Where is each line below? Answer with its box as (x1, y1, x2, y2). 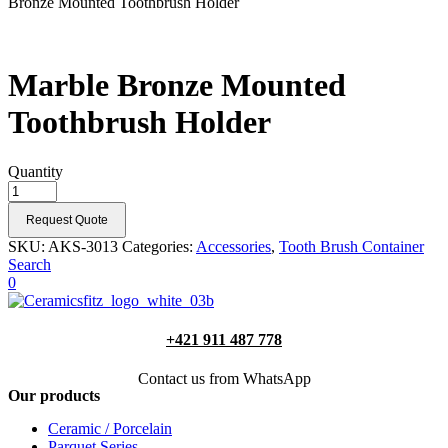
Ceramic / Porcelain (48, 420, 172, 438)
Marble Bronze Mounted (8, 67, 346, 104)
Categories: (122, 237, 196, 255)
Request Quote (26, 212, 108, 227)
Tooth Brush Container (279, 237, 424, 255)
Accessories (196, 237, 271, 255)
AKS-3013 (48, 237, 118, 255)
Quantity (8, 162, 63, 180)
